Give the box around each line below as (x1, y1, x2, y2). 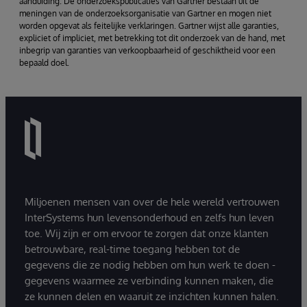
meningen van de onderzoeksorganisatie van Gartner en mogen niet (19, 8, 271, 19)
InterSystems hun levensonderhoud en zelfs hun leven (25, 211, 274, 225)
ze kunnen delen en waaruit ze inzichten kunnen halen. (25, 290, 279, 304)
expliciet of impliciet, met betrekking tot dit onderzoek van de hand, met (19, 32, 285, 43)
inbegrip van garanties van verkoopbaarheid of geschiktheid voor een (19, 45, 275, 56)
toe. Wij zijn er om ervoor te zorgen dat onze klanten (25, 227, 269, 241)
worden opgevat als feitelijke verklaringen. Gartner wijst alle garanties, (19, 20, 279, 31)
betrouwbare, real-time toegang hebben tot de (25, 243, 240, 256)
